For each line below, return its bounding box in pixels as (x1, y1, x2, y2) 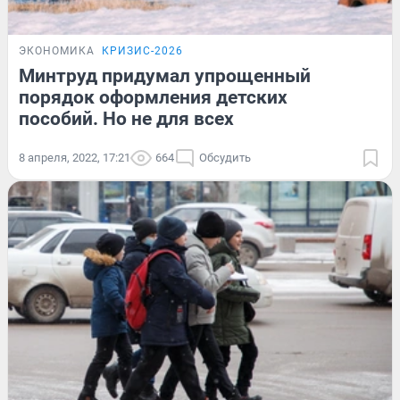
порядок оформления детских (19, 87, 287, 109)
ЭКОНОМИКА (19, 45, 95, 58)
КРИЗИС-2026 (102, 45, 183, 58)
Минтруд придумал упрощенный (19, 65, 311, 87)
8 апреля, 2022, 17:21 (19, 151, 130, 165)
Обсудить (199, 151, 251, 165)
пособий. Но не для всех (19, 108, 234, 130)
